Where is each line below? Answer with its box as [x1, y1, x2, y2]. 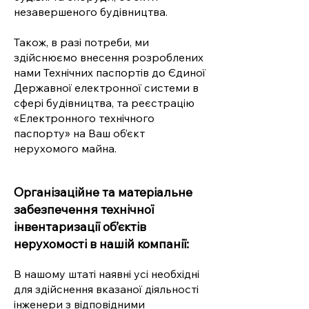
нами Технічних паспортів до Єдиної [14, 66, 206, 79]
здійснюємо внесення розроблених [14, 50, 203, 64]
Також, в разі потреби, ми [14, 35, 149, 49]
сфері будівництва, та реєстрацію [14, 96, 195, 110]
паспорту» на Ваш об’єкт [14, 126, 145, 140]
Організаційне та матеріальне [14, 184, 192, 200]
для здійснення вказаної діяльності [14, 282, 199, 296]
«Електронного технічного [14, 111, 154, 125]
